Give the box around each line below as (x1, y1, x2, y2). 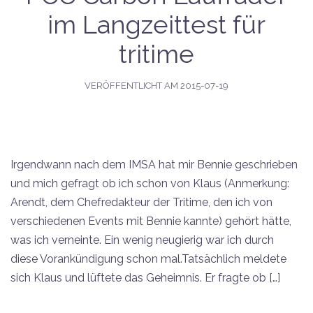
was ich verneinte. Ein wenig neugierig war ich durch (10, 233, 274, 247)
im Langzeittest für (48, 9, 265, 39)
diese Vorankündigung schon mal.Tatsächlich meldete (10, 252, 286, 265)
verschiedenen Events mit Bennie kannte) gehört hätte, (10, 214, 291, 228)
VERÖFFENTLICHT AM (85, 80, 180, 91)
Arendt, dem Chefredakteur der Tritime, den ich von (10, 195, 272, 209)
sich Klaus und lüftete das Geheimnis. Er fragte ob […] (10, 270, 280, 284)
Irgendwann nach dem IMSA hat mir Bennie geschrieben (10, 157, 298, 171)
